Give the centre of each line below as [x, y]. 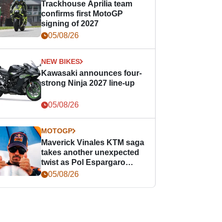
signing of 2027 [70, 24]
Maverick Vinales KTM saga [93, 142]
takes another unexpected [90, 152]
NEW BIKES [61, 61]
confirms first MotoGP [82, 14]
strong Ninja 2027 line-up [88, 83]
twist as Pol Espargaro [83, 162]
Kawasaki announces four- [92, 73]
